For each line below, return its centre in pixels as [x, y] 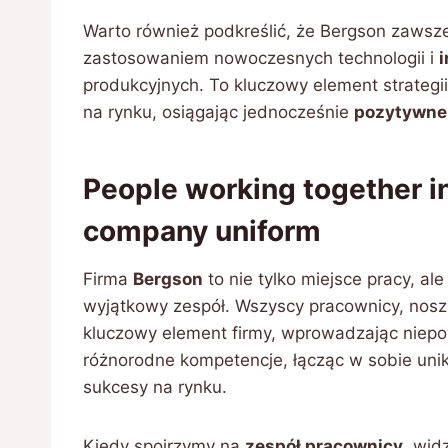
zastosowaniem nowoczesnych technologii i [261, 58]
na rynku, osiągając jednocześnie [218, 112]
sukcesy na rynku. [155, 387]
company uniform [202, 231]
